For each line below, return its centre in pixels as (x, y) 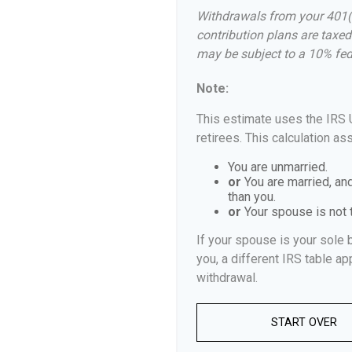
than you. (252, 197)
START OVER (304, 323)
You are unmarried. (278, 167)
